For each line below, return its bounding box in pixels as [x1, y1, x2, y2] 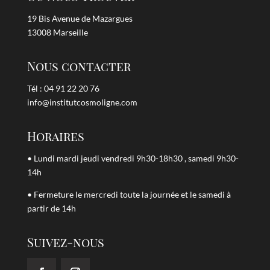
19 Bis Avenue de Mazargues [27, 13, 133, 24]
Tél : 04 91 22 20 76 [27, 83, 99, 93]
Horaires [27, 127, 84, 144]
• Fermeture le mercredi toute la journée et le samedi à [27, 189, 231, 199]
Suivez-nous [27, 233, 104, 250]
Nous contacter [27, 57, 131, 74]
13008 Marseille [27, 27, 88, 37]
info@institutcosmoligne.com [27, 96, 137, 107]
